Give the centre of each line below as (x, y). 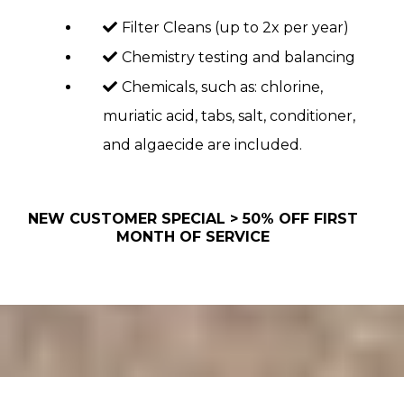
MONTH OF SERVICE (193, 237)
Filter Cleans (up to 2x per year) (235, 28)
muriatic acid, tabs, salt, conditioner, (229, 116)
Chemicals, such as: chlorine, (222, 87)
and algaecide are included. (202, 145)
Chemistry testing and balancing (239, 57)
